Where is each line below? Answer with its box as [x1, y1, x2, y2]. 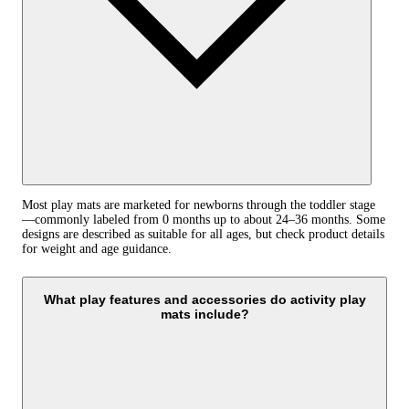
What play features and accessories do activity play [43, 292, 366, 308]
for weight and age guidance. [22, 242, 172, 257]
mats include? [160, 307, 249, 322]
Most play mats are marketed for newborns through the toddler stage [22, 198, 375, 213]
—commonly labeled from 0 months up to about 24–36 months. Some [22, 213, 385, 227]
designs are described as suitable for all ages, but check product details [22, 227, 384, 242]
